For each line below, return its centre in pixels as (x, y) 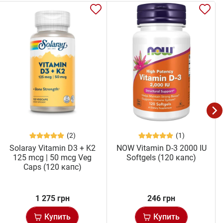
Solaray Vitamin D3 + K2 (52, 148)
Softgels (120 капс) (162, 157)
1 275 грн (52, 198)
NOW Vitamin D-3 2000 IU (161, 148)
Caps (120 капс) (52, 167)
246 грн (162, 198)
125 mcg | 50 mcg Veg (53, 157)
